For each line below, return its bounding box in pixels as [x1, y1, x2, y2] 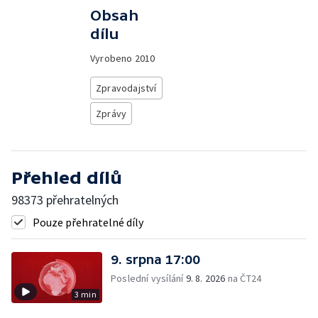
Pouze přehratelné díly [33, 215, 143, 229]
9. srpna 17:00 [111, 252, 200, 267]
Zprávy [95, 107, 127, 120]
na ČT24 [225, 272, 262, 285]
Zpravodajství [95, 82, 157, 94]
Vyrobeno [89, 52, 135, 65]
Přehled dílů [11, 168, 122, 187]
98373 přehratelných [11, 192, 119, 208]
